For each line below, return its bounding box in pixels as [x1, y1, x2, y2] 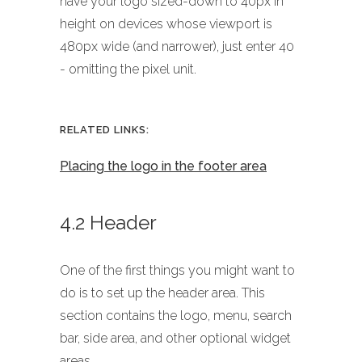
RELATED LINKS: [60, 124, 149, 137]
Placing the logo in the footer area [60, 158, 267, 175]
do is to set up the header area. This [60, 285, 265, 301]
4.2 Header [60, 211, 157, 235]
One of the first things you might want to [60, 263, 295, 279]
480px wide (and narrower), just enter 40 [60, 39, 294, 55]
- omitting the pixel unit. [60, 61, 196, 78]
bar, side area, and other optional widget [60, 330, 291, 347]
